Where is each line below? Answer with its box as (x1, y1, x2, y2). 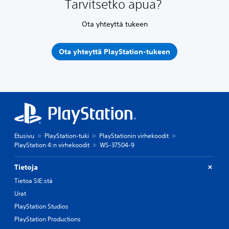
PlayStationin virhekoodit (99, 131, 169, 140)
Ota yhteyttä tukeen (81, 19, 148, 29)
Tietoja (14, 162, 38, 172)
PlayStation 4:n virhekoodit (14, 140, 89, 149)
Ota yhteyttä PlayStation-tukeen (59, 47, 170, 56)
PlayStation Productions (14, 214, 81, 223)
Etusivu (14, 131, 34, 140)
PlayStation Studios (14, 201, 68, 211)
